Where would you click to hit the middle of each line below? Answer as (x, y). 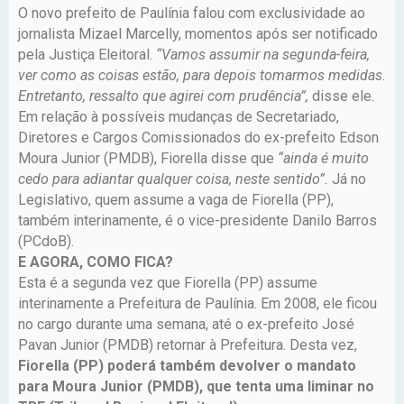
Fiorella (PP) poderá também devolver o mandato (187, 365)
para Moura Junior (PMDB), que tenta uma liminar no (196, 386)
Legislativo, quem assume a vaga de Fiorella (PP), (176, 199)
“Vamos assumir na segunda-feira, (263, 54)
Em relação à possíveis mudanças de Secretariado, (179, 116)
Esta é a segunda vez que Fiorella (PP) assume (168, 282)
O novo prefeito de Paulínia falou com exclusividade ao (192, 13)
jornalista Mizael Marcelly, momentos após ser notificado (198, 33)
